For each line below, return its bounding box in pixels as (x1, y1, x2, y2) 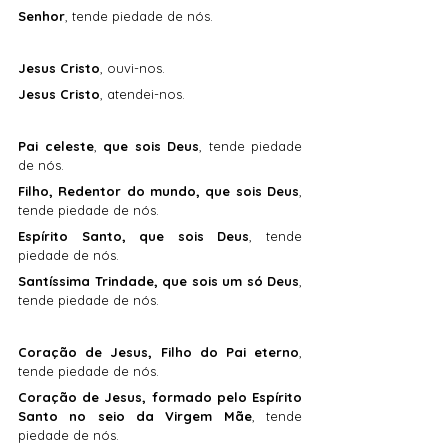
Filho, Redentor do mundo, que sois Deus (18, 183, 299, 200)
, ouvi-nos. (100, 60, 165, 77)
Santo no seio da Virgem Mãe (18, 408, 252, 425)
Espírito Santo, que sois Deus (18, 228, 250, 245)
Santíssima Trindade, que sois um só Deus (18, 273, 299, 290)
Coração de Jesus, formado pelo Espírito (18, 389, 302, 406)
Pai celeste (18, 138, 94, 155)
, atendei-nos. (100, 86, 185, 103)
